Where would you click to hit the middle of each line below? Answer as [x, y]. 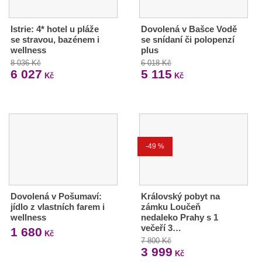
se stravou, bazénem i [55, 40]
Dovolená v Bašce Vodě [189, 29]
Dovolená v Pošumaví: [56, 196]
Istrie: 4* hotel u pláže [55, 29]
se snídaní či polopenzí [187, 40]
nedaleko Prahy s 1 [179, 218]
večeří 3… [161, 228]
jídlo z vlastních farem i [58, 207]
